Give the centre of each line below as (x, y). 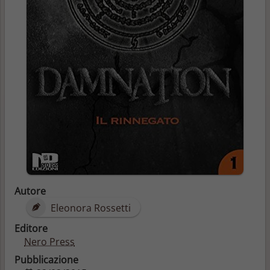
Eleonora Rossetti (89, 208)
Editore (31, 228)
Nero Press (49, 241)
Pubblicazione (46, 259)
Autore (30, 191)
